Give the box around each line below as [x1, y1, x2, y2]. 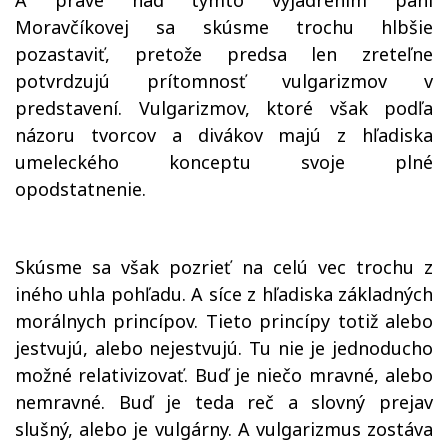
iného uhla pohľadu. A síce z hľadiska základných [15, 282, 433, 306]
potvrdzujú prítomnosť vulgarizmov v [15, 69, 433, 93]
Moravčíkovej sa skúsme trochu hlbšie [15, 15, 433, 39]
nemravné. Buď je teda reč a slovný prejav [15, 390, 433, 414]
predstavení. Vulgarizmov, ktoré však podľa [15, 96, 433, 120]
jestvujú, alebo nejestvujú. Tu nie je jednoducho [15, 336, 433, 360]
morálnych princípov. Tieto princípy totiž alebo [15, 309, 433, 333]
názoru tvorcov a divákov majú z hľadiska [15, 123, 433, 147]
